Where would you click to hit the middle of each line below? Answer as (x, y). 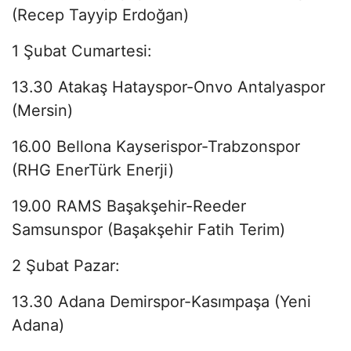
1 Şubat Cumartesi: (82, 51)
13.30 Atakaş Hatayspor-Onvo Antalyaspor (168, 87)
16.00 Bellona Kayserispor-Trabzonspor (156, 146)
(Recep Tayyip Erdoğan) (100, 14)
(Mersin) (42, 110)
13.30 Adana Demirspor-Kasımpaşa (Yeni (161, 301)
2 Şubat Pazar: (66, 265)
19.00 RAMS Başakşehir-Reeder (129, 206)
